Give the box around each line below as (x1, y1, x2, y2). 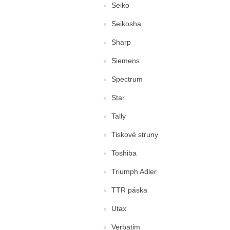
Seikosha (111, 19, 141, 28)
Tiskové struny (111, 130, 158, 139)
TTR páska (111, 185, 147, 194)
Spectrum (111, 74, 143, 83)
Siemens (111, 56, 140, 65)
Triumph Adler (111, 167, 157, 176)
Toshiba (111, 148, 137, 157)
